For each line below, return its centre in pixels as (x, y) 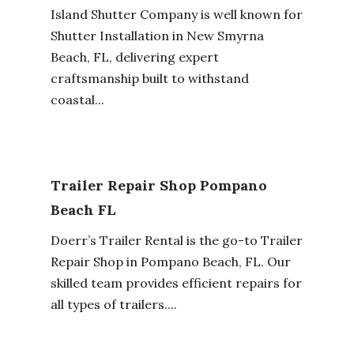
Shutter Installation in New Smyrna (157, 35)
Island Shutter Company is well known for (176, 14)
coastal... (77, 99)
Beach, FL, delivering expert (134, 56)
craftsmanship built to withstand (149, 78)
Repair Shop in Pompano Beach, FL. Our (170, 262)
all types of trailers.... (113, 305)
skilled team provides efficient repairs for (176, 283)
